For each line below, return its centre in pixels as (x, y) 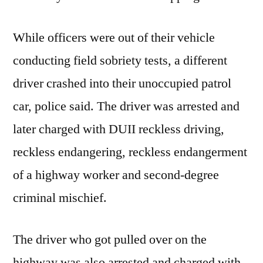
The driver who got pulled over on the (110, 240)
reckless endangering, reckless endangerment (130, 152)
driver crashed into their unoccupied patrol (122, 84)
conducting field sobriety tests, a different (120, 61)
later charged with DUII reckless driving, (119, 129)
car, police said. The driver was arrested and (126, 107)
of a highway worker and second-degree (116, 175)
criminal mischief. (60, 198)
